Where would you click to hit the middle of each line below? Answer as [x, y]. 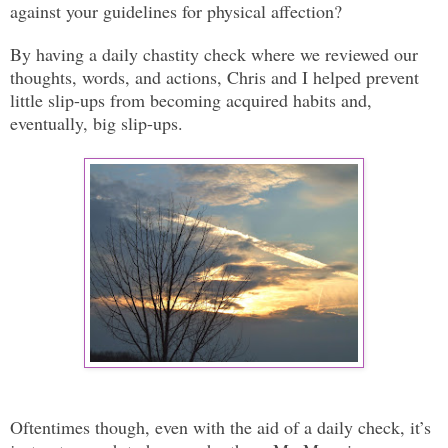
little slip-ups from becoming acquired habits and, [191, 99]
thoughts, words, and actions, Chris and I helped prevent [214, 76]
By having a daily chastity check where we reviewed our [214, 53]
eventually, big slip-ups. [96, 122]
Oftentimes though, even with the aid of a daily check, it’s [220, 426]
